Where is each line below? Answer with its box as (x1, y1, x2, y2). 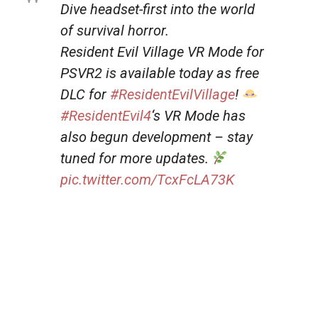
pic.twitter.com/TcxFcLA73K (60, 170, 234, 188)
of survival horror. (60, 21, 169, 39)
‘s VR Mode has (151, 106, 246, 124)
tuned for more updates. (60, 149, 212, 167)
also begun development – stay (60, 128, 253, 146)
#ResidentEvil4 (60, 106, 151, 124)
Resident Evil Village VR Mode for (60, 43, 264, 60)
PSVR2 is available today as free (60, 64, 259, 82)
